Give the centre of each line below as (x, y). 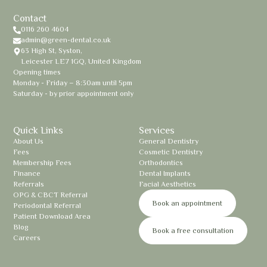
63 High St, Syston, (51, 50)
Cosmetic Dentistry (170, 152)
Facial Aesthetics (167, 184)
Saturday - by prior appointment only (74, 93)
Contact (30, 18)
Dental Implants (164, 173)
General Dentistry (168, 141)
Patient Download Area (52, 216)
